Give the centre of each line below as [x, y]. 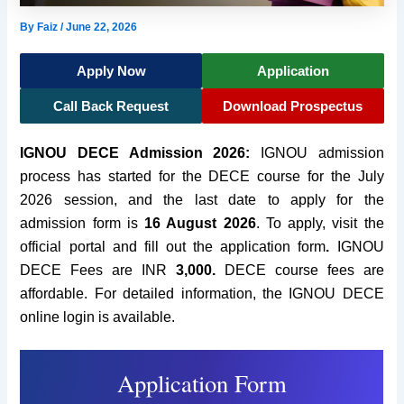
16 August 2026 [200, 223]
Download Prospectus [293, 106]
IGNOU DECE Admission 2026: [140, 152]
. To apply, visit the [320, 223]
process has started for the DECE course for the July [202, 176]
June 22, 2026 [102, 27]
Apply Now [111, 70]
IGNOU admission [322, 152]
